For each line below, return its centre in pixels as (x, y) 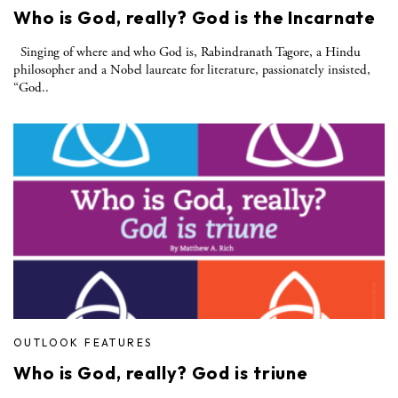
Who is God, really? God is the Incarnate (195, 17)
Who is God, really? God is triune (161, 372)
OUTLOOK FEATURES (83, 342)
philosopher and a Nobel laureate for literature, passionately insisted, (192, 69)
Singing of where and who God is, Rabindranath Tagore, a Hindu (187, 52)
